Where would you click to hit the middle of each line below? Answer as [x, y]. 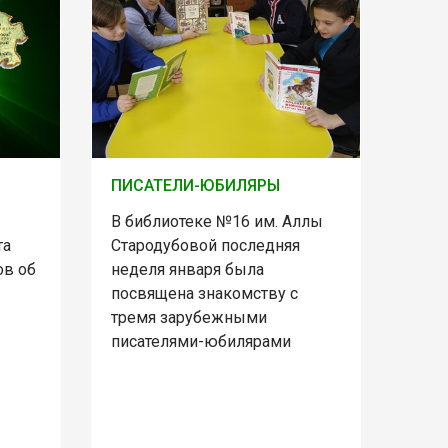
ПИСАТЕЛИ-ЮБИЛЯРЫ [195, 186]
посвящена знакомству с [204, 294]
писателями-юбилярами [200, 342]
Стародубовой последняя [205, 246]
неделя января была [187, 270]
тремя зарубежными [188, 318]
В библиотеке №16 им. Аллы [216, 222]
